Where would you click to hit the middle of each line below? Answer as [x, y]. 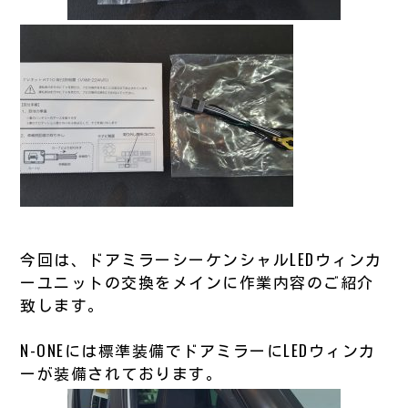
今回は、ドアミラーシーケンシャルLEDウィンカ [201, 259]
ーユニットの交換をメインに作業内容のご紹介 [197, 281]
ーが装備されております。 [122, 372]
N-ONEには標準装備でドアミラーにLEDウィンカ [198, 350]
